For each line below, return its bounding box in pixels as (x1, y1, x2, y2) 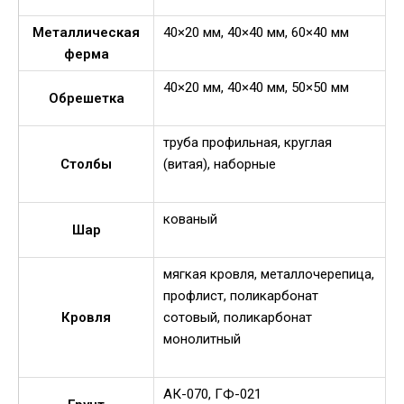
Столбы (60, 156, 112, 173)
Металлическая (32, 24, 140, 41)
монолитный (163, 331, 241, 348)
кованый (163, 211, 217, 228)
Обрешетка (48, 90, 124, 107)
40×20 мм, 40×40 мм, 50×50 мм (163, 79, 349, 96)
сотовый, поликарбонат (163, 309, 312, 326)
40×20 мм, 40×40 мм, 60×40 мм (163, 24, 349, 41)
